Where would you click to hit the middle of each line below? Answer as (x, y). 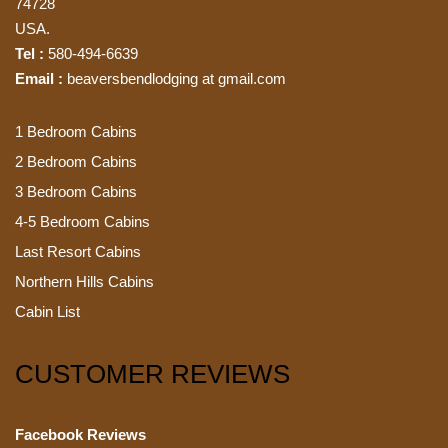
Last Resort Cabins (78, 252)
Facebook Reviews (80, 435)
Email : (41, 79)
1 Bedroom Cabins (76, 132)
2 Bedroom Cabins (76, 162)
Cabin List (47, 312)
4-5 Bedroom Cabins (82, 222)
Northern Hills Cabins (84, 282)
